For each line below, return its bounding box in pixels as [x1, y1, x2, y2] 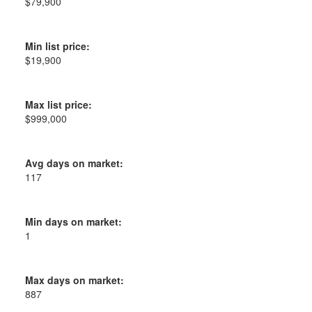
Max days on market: [24, 273, 124, 288]
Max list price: [24, 97, 92, 112]
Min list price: [24, 39, 90, 54]
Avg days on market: [24, 156, 123, 171]
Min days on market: [24, 214, 122, 229]
